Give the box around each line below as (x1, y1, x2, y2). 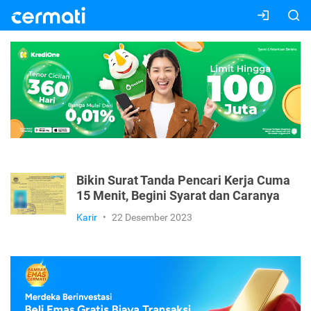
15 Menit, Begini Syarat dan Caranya (76, 189, 280, 203)
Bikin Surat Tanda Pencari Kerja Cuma (76, 174, 290, 188)
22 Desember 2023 (112, 212, 192, 224)
